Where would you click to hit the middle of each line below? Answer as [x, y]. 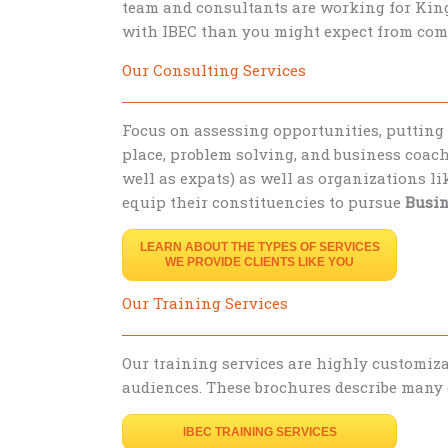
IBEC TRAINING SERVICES [259, 432]
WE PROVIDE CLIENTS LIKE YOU [259, 262]
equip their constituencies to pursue [263, 202]
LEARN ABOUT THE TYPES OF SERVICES [259, 247]
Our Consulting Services [214, 70]
